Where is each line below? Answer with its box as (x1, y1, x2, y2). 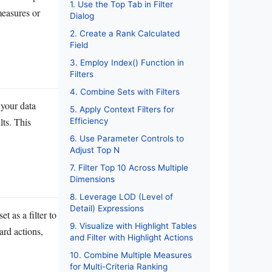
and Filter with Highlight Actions (70, 233, 193, 243)
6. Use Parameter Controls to (70, 134, 184, 144)
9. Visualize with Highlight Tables (70, 221, 197, 231)
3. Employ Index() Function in (70, 58, 184, 68)
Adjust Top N (70, 145, 120, 155)
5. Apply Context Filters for (70, 104, 174, 115)
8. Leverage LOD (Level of (70, 192, 173, 202)
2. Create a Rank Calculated (70, 29, 180, 39)
